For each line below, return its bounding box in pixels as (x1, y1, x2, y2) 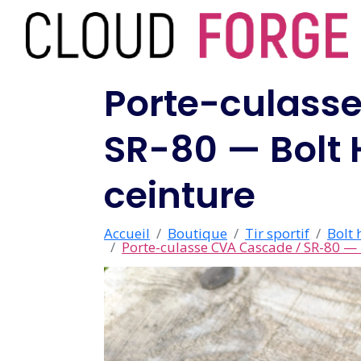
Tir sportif (245, 224, 309, 243)
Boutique (168, 224, 227, 243)
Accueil (104, 224, 150, 243)
